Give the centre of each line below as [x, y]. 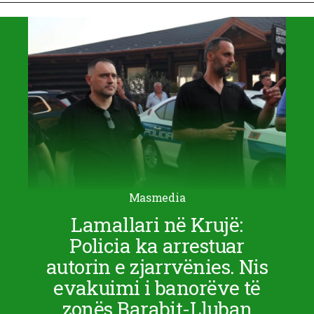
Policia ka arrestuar [157, 246]
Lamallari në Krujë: [157, 225]
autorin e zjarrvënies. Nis [157, 267]
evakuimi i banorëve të [157, 288]
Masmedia [157, 198]
